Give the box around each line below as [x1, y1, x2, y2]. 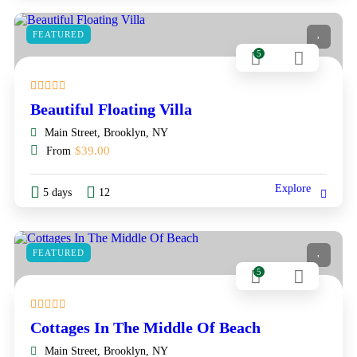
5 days [43, 186, 72, 198]
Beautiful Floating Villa [30, 100, 192, 118]
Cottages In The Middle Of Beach [30, 318, 261, 336]
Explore [275, 182, 311, 194]
